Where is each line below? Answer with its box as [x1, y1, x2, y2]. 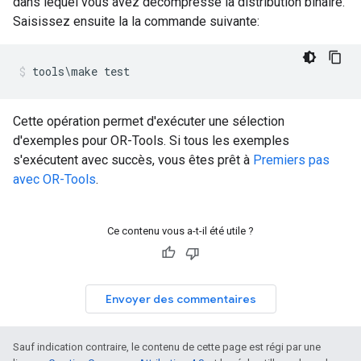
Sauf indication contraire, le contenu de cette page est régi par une [13, 341, 321, 353]
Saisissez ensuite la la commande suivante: [13, 14, 259, 29]
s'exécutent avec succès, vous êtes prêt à [13, 152, 253, 168]
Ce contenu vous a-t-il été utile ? [107, 225, 254, 237]
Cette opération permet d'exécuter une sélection [13, 114, 284, 129]
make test [71, 64, 130, 79]
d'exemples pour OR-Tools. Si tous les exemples [13, 133, 289, 148]
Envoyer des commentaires [105, 292, 256, 306]
